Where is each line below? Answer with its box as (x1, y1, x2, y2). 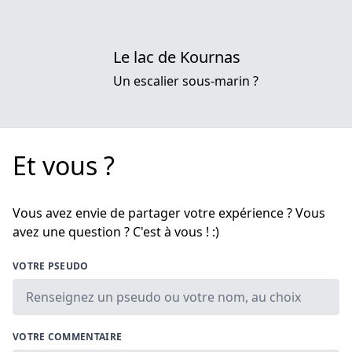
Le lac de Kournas (113, 46, 240, 68)
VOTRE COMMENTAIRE (13, 329, 123, 343)
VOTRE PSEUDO (13, 258, 89, 273)
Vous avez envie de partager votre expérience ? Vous (13, 203, 325, 222)
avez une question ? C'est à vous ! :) (13, 222, 219, 240)
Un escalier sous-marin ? (113, 71, 258, 90)
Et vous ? (13, 148, 115, 182)
